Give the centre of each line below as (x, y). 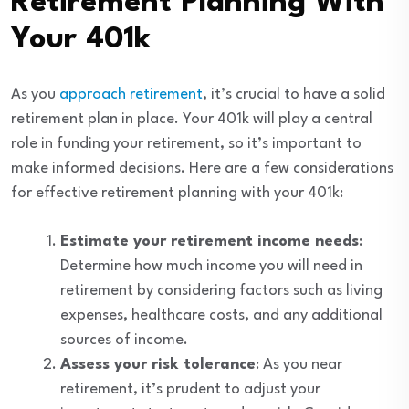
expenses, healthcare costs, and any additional (221, 316)
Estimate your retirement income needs (210, 242)
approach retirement (131, 95)
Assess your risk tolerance (158, 365)
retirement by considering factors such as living (221, 291)
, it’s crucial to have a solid (294, 95)
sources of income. (124, 341)
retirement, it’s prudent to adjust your (190, 390)
